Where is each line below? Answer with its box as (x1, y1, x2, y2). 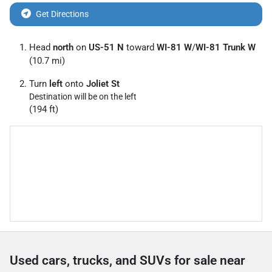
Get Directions (36, 8, 89, 19)
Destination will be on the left (29, 91, 137, 101)
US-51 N (89, 41, 124, 53)
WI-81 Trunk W (195, 41, 256, 53)
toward (124, 41, 157, 53)
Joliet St (86, 78, 120, 89)
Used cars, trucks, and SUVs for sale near (10, 253, 245, 268)
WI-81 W (157, 41, 192, 53)
